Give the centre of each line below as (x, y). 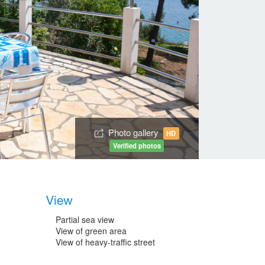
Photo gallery (134, 132)
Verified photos (137, 145)
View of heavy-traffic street (106, 242)
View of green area (91, 230)
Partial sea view (85, 219)
